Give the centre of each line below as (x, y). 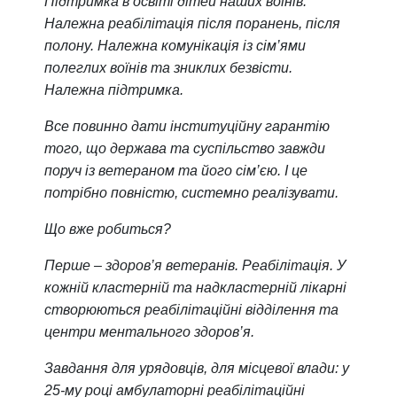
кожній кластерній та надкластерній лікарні (195, 287)
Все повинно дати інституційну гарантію (187, 126)
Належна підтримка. (114, 90)
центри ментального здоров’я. (149, 331)
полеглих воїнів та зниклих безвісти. (168, 67)
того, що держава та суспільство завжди (185, 148)
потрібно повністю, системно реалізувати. (191, 192)
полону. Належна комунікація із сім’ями (175, 45)
